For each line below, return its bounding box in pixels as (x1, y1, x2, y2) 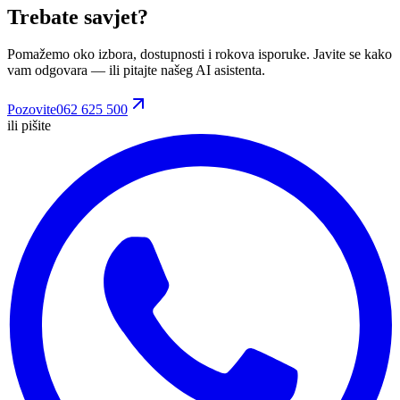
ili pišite (7, 118, 51, 134)
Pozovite (7, 102, 56, 118)
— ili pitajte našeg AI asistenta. (87, 62, 265, 79)
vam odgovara (7, 62, 87, 79)
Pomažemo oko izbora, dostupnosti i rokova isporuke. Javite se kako (7, 46, 392, 62)
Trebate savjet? (7, 4, 148, 29)
